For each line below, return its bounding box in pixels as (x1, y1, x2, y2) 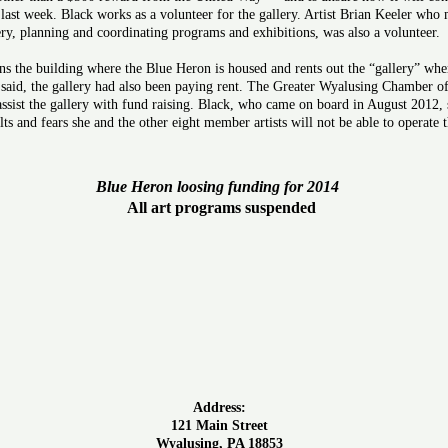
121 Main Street (170, 417, 268, 433)
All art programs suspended (122, 198, 316, 216)
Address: (192, 399, 246, 415)
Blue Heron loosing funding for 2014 (95, 177, 343, 195)
